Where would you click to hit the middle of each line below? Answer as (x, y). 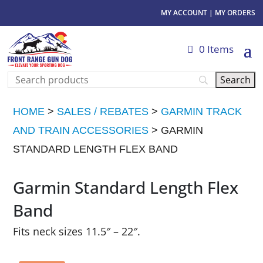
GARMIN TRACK (202, 111)
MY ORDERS (235, 13)
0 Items (216, 49)
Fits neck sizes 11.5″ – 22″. (77, 231)
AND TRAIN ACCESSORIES (81, 130)
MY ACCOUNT (184, 13)
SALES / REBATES (103, 111)
